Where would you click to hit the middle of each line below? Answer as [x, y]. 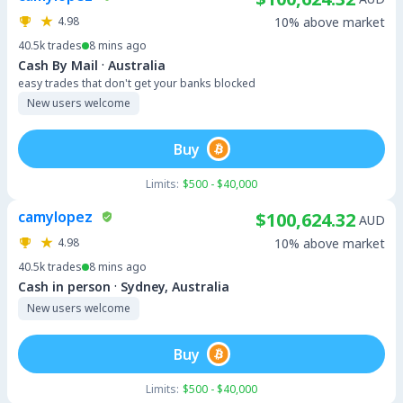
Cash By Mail [58, 65]
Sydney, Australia [175, 286]
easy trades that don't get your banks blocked [137, 83]
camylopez [55, 217]
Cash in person [64, 286]
